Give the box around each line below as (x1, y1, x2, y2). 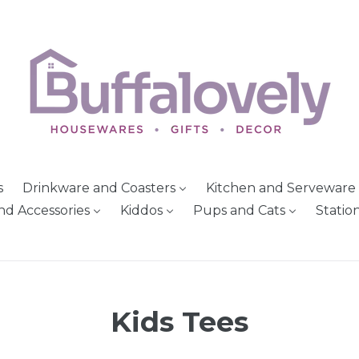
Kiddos (120, 202, 163, 218)
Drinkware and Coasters (22, 179, 175, 196)
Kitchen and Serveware (205, 179, 356, 196)
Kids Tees (111, 304, 248, 339)
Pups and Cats (193, 202, 285, 218)
